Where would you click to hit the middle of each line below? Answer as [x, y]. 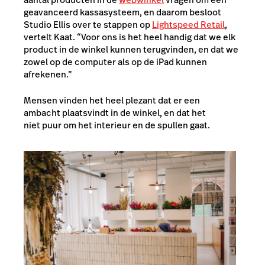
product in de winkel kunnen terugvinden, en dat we [131, 50]
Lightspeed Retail [188, 25]
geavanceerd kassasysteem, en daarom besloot [122, 12]
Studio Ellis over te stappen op [88, 25]
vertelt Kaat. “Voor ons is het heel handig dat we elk [130, 37]
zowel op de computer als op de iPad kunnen [115, 62]
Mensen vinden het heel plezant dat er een [112, 100]
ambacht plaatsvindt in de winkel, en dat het [115, 112]
